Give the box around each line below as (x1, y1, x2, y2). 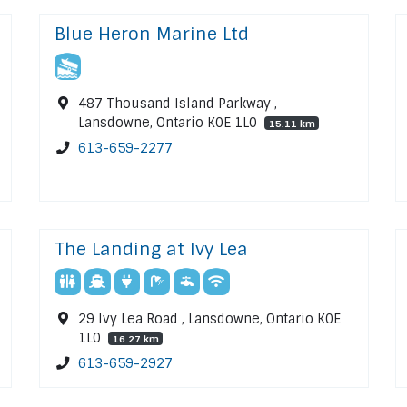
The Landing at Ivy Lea (54, 237, 248, 261)
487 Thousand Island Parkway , (78, 94, 278, 112)
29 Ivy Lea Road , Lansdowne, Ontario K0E (78, 310, 342, 327)
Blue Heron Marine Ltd (54, 22, 249, 45)
